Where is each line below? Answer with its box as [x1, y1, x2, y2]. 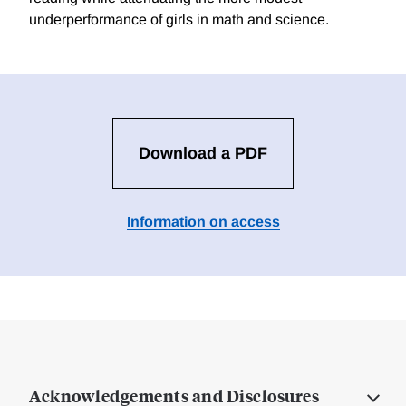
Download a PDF [139, 144, 267, 163]
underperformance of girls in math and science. [29, 12, 329, 28]
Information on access [126, 214, 280, 230]
